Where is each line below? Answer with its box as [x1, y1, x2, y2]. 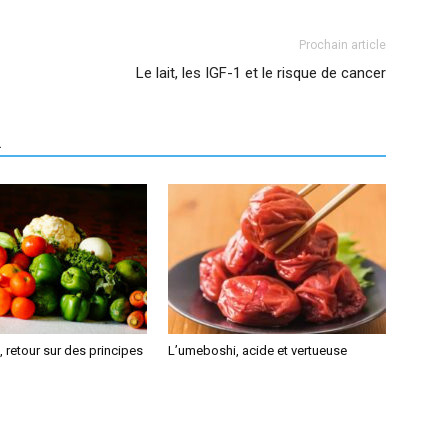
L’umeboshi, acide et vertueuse [168, 342, 347, 358]
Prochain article [299, 37, 386, 52]
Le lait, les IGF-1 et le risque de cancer [136, 63, 386, 82]
